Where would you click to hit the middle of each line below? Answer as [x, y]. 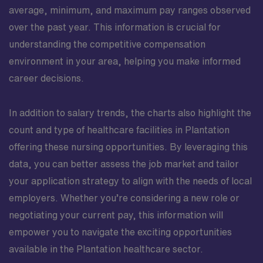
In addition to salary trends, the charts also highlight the [130, 113]
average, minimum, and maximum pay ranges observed [130, 10]
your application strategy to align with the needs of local [130, 181]
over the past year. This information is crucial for [115, 27]
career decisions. [46, 78]
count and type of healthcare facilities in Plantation [119, 130]
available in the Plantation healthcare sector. [106, 249]
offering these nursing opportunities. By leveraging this [128, 147]
